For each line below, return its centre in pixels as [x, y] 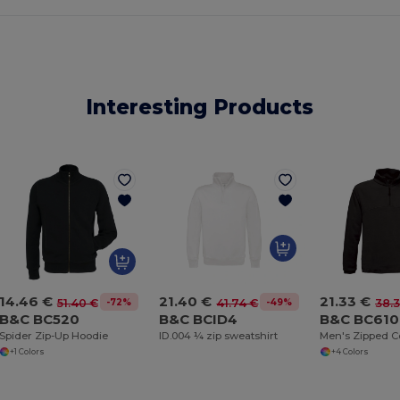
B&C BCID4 [199, 320]
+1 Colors [28, 351]
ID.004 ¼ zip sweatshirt [219, 336]
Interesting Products [200, 107]
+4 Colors [350, 351]
